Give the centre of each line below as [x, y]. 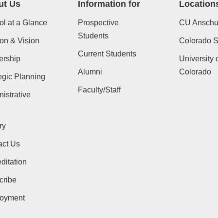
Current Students [107, 54]
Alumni [90, 72]
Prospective [99, 23]
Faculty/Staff [100, 90]
